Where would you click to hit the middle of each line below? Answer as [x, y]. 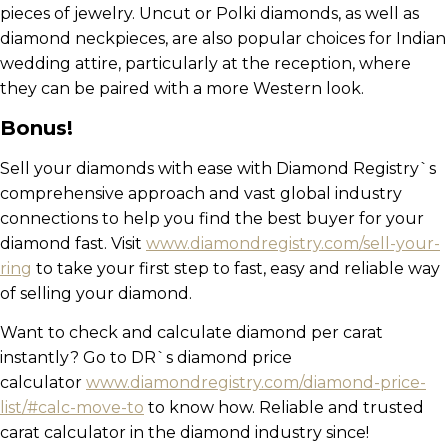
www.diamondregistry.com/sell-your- [293, 243]
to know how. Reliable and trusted [284, 407]
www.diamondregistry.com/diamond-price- [256, 382]
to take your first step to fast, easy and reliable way [236, 268]
